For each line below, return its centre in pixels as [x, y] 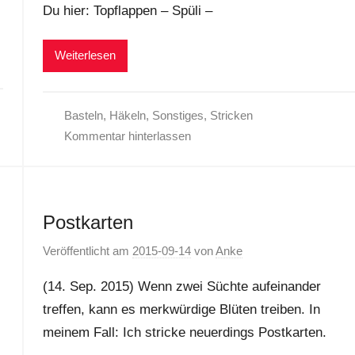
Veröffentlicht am [87, 251]
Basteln [84, 115]
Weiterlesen [85, 55]
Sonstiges [178, 115]
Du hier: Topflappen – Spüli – [127, 11]
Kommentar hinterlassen [128, 136]
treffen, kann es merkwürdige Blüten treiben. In [181, 309]
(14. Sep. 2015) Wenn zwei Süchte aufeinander [181, 286]
